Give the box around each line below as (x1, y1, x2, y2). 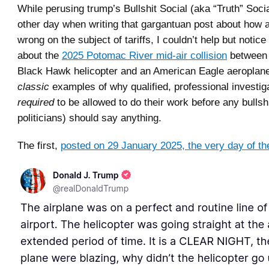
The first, (17, 139, 61, 151)
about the (17, 49, 62, 61)
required (17, 95, 54, 108)
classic (17, 80, 49, 92)
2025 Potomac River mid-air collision (62, 49, 227, 61)
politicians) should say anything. (17, 111, 162, 124)
